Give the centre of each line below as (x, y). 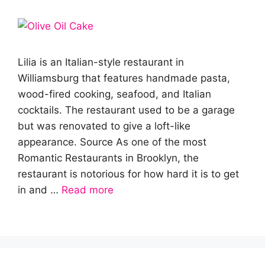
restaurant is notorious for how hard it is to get (128, 174)
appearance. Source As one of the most (112, 142)
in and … (40, 190)
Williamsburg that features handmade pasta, (124, 78)
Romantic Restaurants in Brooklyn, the (108, 158)
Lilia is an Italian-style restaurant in (101, 62)
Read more (88, 190)
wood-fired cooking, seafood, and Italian (114, 94)
